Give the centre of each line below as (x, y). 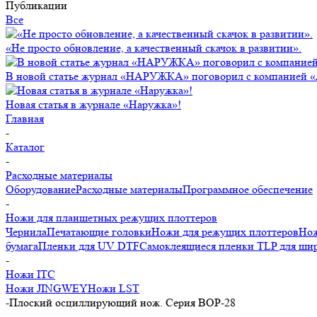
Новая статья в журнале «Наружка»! (93, 104)
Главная (25, 119)
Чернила (26, 232)
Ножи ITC (30, 274)
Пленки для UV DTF (89, 246)
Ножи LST (114, 288)
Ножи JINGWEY (47, 288)
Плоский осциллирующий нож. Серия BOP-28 (122, 302)
